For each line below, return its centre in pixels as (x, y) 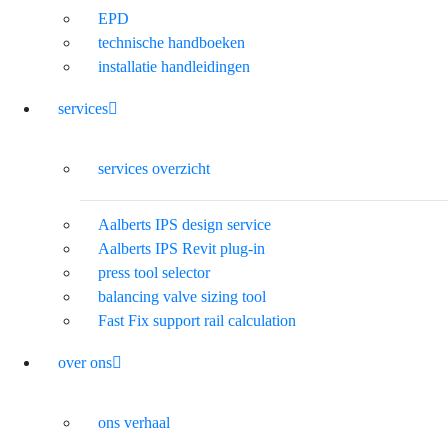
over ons (85, 362)
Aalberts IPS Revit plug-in (181, 248)
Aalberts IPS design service (184, 224)
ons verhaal (134, 422)
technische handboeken (171, 42)
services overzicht (154, 168)
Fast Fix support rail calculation (197, 320)
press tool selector (154, 272)
